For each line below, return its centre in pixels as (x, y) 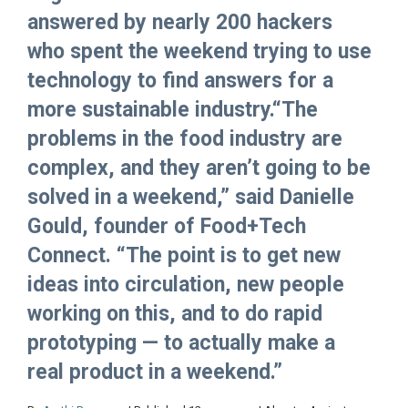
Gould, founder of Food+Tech (167, 227)
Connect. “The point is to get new (184, 256)
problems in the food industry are (185, 139)
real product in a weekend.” (155, 372)
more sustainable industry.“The (173, 110)
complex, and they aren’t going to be (199, 168)
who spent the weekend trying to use (199, 52)
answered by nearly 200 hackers (180, 23)
